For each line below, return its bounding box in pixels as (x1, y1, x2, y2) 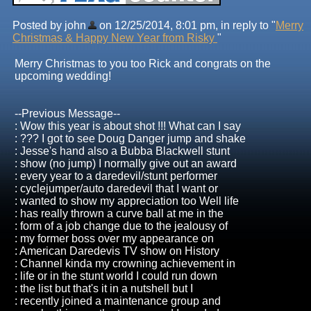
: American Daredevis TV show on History (15, 244, 219, 257)
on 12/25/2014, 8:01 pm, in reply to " (96, 19, 276, 31)
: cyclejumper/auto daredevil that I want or (15, 182, 218, 194)
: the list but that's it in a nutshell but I (15, 282, 193, 294)
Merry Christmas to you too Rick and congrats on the (15, 57, 271, 69)
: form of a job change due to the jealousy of (15, 219, 228, 232)
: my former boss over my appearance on (15, 232, 214, 244)
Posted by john (12, 19, 86, 31)
